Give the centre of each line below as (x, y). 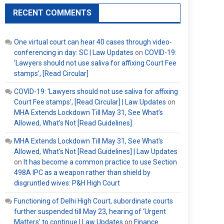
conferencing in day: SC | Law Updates (74, 52)
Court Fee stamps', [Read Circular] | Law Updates (90, 102)
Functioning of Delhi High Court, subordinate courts (93, 201)
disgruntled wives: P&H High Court (67, 183)
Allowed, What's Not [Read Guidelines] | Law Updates (96, 151)
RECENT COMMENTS (52, 13)
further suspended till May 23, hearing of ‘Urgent (90, 211)
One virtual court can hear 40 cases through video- (93, 42)
